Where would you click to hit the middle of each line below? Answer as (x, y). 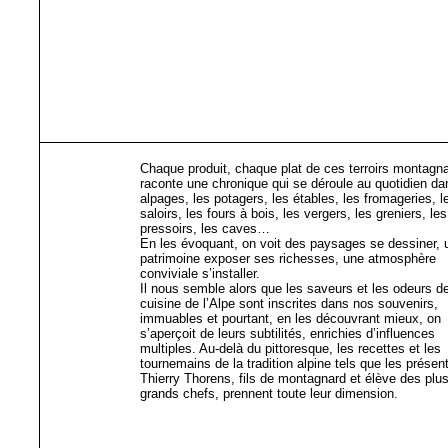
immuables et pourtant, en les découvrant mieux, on (290, 318)
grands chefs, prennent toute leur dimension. (269, 393)
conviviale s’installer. (200, 273)
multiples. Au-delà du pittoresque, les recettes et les (290, 348)
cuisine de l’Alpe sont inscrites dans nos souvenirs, (289, 303)
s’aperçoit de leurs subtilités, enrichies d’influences (287, 333)
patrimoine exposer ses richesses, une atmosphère (288, 258)
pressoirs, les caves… (205, 228)
